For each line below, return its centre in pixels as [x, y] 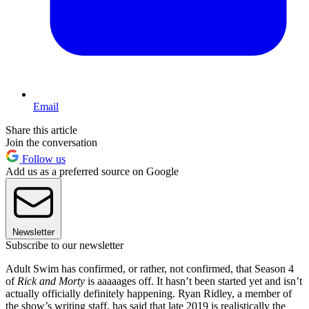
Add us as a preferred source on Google [92, 171]
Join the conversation [51, 142]
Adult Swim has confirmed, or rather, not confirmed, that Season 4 [150, 268]
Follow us [42, 159]
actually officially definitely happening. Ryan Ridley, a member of [149, 293]
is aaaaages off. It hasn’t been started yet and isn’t [193, 281]
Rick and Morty [51, 281]
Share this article [41, 130]
